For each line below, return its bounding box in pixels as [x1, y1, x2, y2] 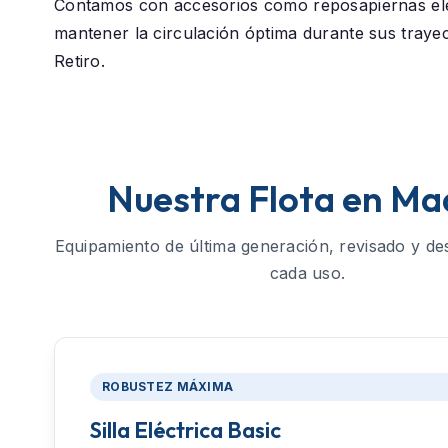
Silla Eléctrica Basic [90, 416, 281, 445]
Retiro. [54, 51, 105, 72]
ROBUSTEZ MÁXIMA [102, 379, 234, 395]
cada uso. [269, 263, 346, 284]
